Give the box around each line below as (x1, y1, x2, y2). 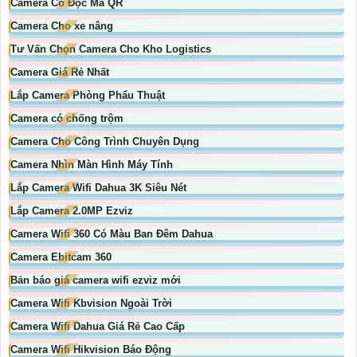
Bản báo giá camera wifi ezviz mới (10, 274, 181, 287)
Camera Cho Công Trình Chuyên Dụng (10, 135, 199, 148)
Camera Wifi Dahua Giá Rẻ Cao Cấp (10, 320, 185, 333)
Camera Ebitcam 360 (10, 251, 112, 264)
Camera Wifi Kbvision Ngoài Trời (10, 297, 172, 310)
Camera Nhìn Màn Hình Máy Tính (10, 159, 173, 171)
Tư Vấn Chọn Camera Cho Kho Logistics (10, 43, 211, 56)
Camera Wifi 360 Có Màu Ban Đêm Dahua (10, 228, 213, 241)
